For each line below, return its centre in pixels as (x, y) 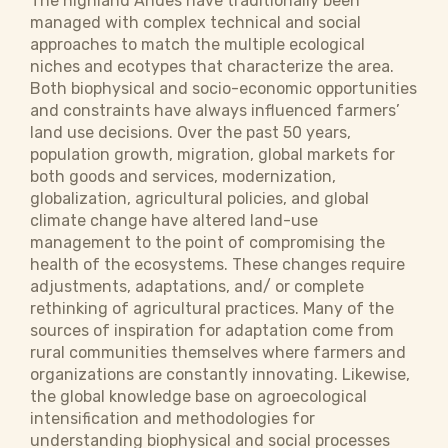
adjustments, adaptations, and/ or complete (197, 286)
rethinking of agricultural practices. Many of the (212, 308)
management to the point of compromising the (207, 242)
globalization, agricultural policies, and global (199, 198)
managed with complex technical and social (195, 22)
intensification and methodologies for (172, 418)
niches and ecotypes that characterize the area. (212, 66)
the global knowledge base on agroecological (198, 396)
